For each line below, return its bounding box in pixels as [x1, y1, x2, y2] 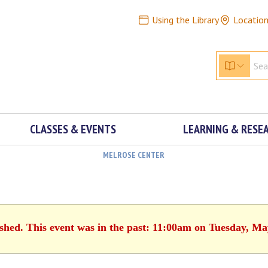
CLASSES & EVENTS [29, 121, 116, 137]
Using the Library [151, 14, 219, 26]
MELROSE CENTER [102, 150, 165, 160]
